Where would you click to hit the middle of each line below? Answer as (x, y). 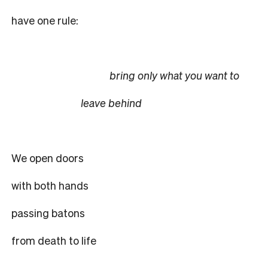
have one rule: (45, 20)
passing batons (48, 212)
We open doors (48, 157)
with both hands (50, 185)
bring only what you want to (125, 75)
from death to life (54, 240)
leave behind (77, 102)
